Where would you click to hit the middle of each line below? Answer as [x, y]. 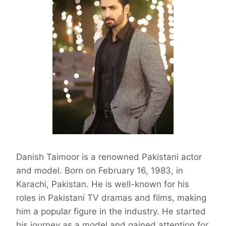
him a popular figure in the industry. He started [111, 212]
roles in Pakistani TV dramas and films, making [111, 198]
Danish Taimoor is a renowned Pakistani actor [109, 157]
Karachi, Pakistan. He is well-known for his [103, 184]
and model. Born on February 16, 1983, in [100, 171]
